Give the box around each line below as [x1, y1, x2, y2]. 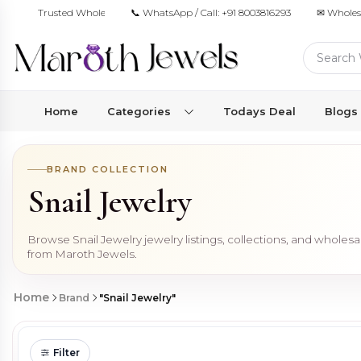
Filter [53, 346, 80, 359]
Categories [107, 105, 171, 118]
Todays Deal [223, 105, 296, 118]
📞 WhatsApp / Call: [131, 6, 219, 19]
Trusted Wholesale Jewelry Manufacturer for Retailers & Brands [38, 6, 327, 19]
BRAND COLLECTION [47, 164, 168, 175]
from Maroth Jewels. [27, 247, 137, 260]
